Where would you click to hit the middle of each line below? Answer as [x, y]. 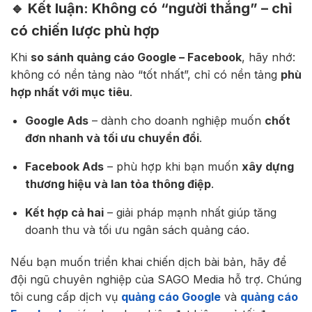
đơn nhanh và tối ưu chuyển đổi [112, 138]
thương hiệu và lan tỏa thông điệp [118, 184]
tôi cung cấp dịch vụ [66, 296]
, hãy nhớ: [268, 57]
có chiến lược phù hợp [85, 30]
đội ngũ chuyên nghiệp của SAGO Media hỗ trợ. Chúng [156, 279]
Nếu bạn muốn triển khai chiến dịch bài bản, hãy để [148, 262]
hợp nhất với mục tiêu [70, 92]
